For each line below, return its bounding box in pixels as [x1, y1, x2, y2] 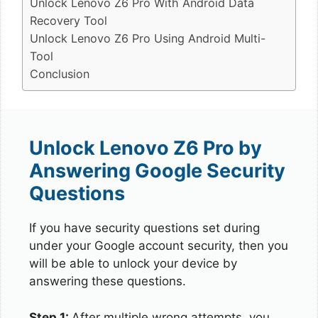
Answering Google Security [29, 159, 285, 182]
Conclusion [30, 66, 89, 81]
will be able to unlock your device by [29, 256, 237, 270]
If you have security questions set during [29, 221, 260, 235]
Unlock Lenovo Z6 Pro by [29, 136, 262, 160]
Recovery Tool [30, 13, 107, 28]
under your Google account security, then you [29, 238, 288, 253]
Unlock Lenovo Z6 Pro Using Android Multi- [30, 31, 265, 45]
